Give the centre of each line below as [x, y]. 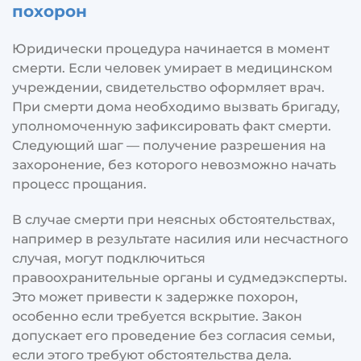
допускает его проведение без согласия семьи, [174, 335]
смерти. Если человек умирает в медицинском [172, 68]
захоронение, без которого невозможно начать [174, 164]
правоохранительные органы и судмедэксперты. [180, 277]
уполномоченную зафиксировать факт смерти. [172, 126]
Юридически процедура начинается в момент [171, 48]
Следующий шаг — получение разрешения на [169, 145]
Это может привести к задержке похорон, [155, 297]
